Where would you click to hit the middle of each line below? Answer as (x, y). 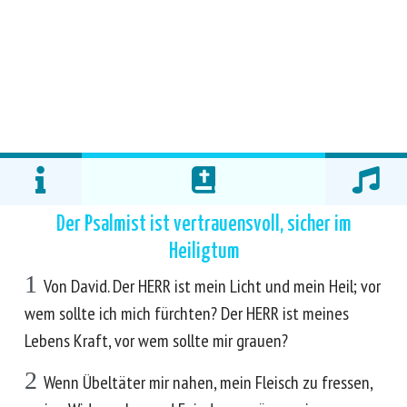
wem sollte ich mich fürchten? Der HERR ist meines (187, 313)
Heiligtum (203, 252)
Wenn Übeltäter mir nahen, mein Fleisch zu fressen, (208, 382)
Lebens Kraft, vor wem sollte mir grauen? (156, 341)
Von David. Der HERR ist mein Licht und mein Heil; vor (212, 286)
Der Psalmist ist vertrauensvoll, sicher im (203, 224)
